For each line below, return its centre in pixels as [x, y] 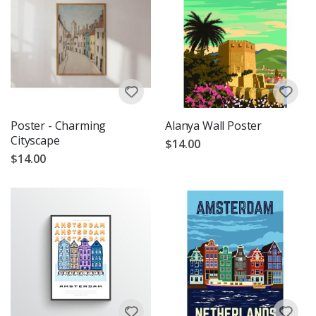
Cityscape [35, 140]
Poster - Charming [59, 125]
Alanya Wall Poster [214, 125]
